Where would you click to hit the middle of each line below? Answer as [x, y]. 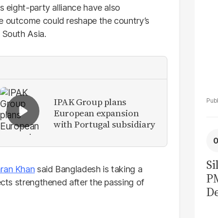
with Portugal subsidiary [104, 124]
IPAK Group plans [90, 101]
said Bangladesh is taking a [89, 169]
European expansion [96, 113]
